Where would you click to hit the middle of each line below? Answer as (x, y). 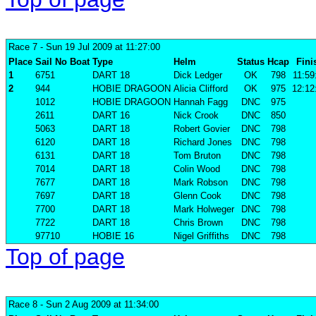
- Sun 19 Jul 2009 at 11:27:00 (99, 47)
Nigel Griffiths (201, 236)
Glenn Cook (197, 196)
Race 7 (23, 47)
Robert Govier (202, 129)
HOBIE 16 (113, 236)
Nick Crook (196, 116)
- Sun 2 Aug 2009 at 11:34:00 (98, 305)
